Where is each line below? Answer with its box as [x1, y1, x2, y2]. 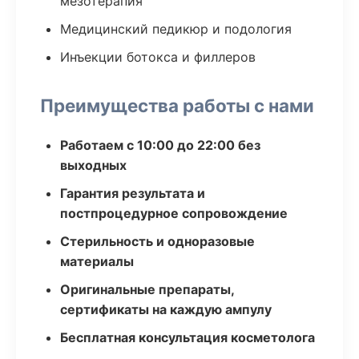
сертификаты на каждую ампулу [60, 301, 272, 317]
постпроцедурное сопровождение [60, 205, 288, 221]
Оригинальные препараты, [60, 281, 234, 297]
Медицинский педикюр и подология [60, 21, 292, 37]
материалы [60, 253, 134, 269]
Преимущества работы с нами [40, 95, 314, 116]
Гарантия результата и [60, 185, 205, 201]
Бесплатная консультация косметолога [60, 329, 315, 345]
